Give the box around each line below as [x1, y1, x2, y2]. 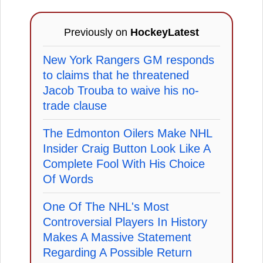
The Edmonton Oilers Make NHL [43, 126, 212, 140]
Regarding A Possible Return [43, 245, 192, 259]
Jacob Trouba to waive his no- [43, 83, 199, 97]
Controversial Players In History [43, 215, 207, 228]
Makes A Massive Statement [43, 230, 191, 244]
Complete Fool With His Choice [43, 157, 205, 170]
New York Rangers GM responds [43, 53, 214, 66]
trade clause [43, 99, 107, 112]
